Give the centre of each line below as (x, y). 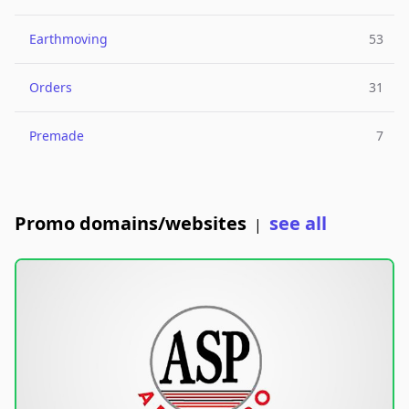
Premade (57, 136)
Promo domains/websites (131, 224)
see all (298, 224)
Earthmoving (68, 39)
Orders (51, 88)
